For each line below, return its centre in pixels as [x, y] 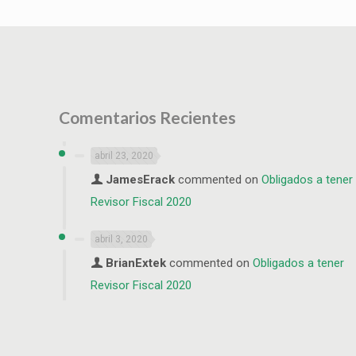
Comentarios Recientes [147, 117]
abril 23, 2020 [124, 156]
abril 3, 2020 [121, 239]
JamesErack [140, 180]
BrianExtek [136, 263]
